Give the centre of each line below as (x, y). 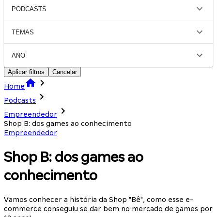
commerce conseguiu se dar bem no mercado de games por (108, 209)
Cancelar (65, 72)
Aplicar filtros (26, 72)
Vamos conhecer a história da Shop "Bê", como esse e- (99, 199)
